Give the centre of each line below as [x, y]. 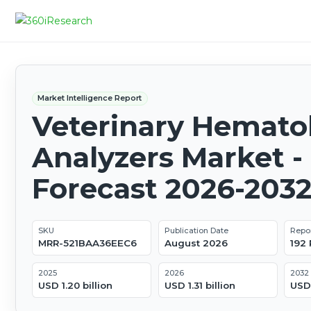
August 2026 [196, 243]
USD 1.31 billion [200, 286]
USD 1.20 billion [75, 286]
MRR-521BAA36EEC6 [87, 243]
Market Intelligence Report [90, 98]
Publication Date [196, 231]
